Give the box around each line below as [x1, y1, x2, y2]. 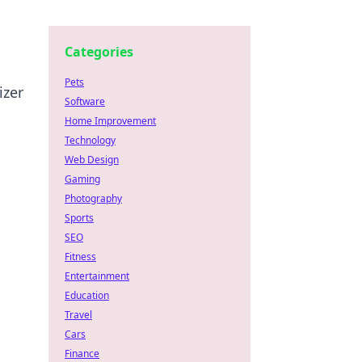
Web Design [65, 153, 119, 166]
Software [65, 95, 105, 108]
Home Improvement [65, 114, 156, 128]
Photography [65, 192, 122, 205]
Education [65, 288, 109, 302]
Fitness [65, 250, 96, 263]
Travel [65, 308, 92, 322]
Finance [65, 347, 99, 360]
